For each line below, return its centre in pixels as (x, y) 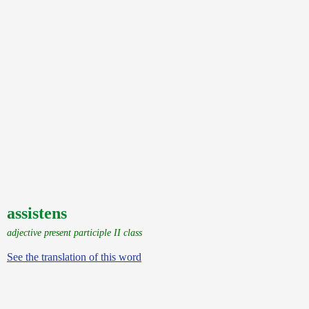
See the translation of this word (74, 257)
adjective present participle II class (74, 232)
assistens (37, 213)
